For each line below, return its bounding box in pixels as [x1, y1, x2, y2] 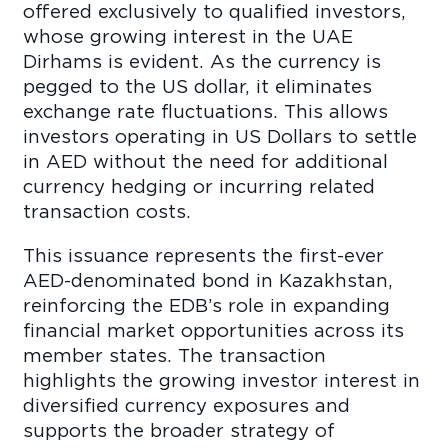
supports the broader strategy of [23, 418, 336, 441]
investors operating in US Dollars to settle [23, 125, 418, 148]
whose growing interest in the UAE [23, 25, 354, 48]
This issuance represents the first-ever [23, 243, 385, 266]
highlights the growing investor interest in [23, 368, 421, 391]
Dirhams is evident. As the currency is [23, 50, 382, 73]
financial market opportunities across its [23, 318, 405, 341]
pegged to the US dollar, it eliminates [23, 75, 373, 98]
